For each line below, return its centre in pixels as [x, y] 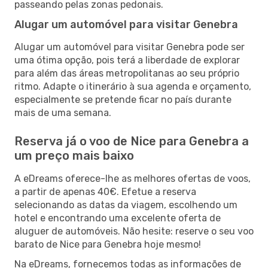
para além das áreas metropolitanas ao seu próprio [127, 73]
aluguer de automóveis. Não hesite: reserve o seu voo [134, 231]
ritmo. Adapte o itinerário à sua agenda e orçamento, [133, 86]
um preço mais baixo [74, 155]
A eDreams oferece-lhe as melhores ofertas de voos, [133, 178]
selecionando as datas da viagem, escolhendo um [126, 205]
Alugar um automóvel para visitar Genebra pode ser [130, 47]
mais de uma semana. [63, 112]
